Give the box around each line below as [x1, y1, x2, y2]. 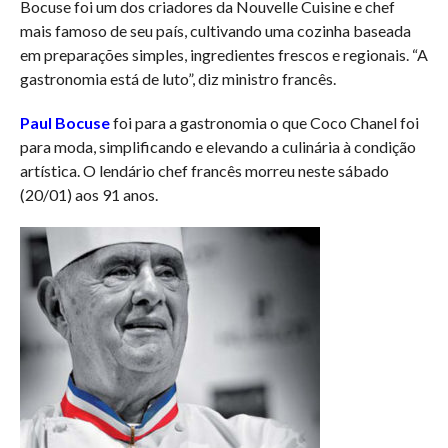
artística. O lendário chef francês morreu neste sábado [19, 160, 389, 180]
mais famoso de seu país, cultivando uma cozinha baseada [19, 20, 411, 40]
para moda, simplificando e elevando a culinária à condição [19, 136, 416, 156]
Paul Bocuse [19, 112, 110, 132]
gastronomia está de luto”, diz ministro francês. [19, 68, 336, 88]
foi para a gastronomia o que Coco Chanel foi [109, 112, 419, 132]
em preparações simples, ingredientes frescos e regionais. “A [19, 44, 428, 64]
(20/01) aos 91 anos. [19, 184, 158, 204]
